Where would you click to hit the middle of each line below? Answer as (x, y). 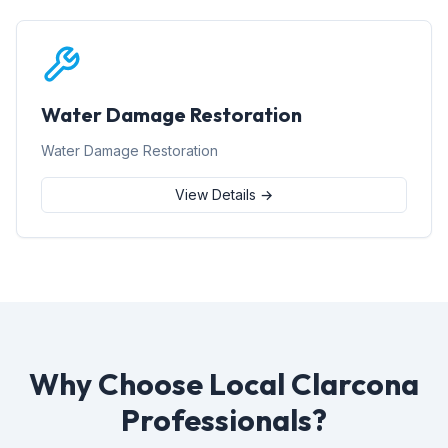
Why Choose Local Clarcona (224, 384)
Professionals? (224, 420)
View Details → (224, 194)
